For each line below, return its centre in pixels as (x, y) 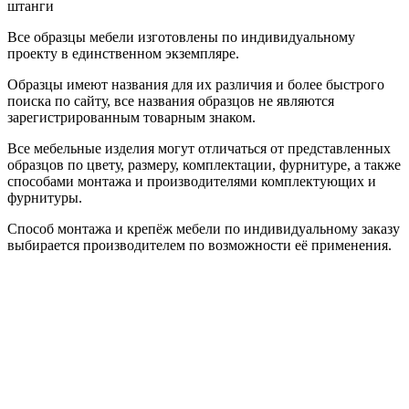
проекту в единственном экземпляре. (123, 53)
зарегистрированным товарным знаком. (131, 117)
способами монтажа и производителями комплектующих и (192, 181)
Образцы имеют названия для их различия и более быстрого (196, 84)
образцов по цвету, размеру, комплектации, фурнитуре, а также (204, 164)
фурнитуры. (45, 197)
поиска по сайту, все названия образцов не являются (171, 100)
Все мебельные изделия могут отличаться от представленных (199, 148)
